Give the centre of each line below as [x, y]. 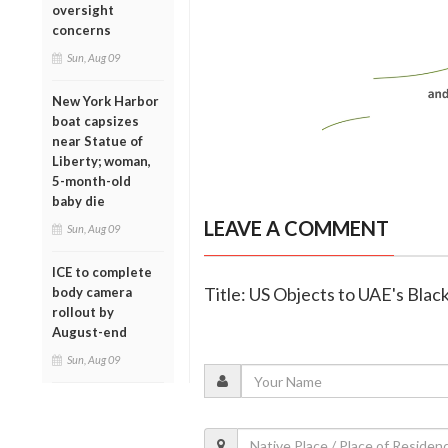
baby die [78, 200]
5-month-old [91, 180]
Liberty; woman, [101, 160]
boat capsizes [95, 120]
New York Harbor [105, 100]
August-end [89, 331]
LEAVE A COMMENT [296, 228]
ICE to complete [102, 271]
